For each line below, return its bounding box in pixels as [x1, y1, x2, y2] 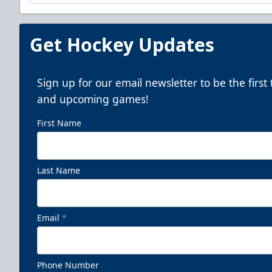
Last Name [37, 164, 80, 176]
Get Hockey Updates [30, 32, 214, 57]
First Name [37, 117, 81, 129]
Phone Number [37, 259, 99, 271]
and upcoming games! [37, 91, 149, 106]
